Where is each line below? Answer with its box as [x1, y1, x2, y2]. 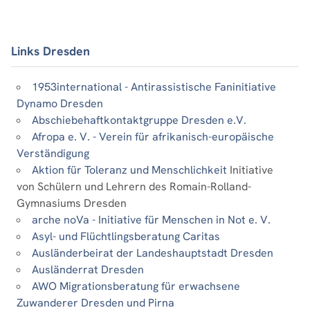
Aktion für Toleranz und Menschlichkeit [32, 163, 227, 178]
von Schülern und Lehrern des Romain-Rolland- [17, 179, 251, 194]
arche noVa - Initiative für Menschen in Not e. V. [32, 212, 271, 228]
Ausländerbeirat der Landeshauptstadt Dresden [32, 246, 273, 261]
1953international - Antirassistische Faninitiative [32, 80, 276, 95]
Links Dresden [11, 42, 90, 59]
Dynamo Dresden [17, 96, 103, 111]
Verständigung [17, 146, 89, 161]
